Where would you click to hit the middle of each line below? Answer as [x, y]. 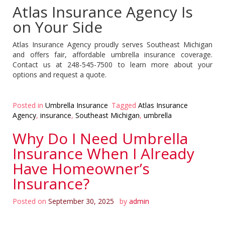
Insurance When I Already [103, 153]
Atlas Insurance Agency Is [103, 12]
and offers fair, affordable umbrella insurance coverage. [113, 54]
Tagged [125, 105]
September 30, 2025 [81, 201]
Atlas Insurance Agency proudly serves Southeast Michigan [113, 44]
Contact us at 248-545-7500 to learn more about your [113, 64]
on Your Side [58, 27]
